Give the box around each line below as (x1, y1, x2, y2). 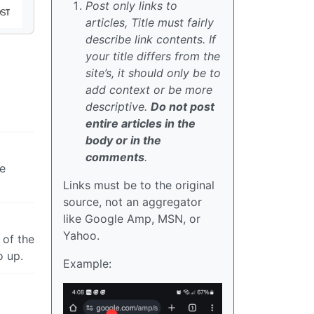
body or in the (86, 133, 161, 147)
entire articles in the (86, 116, 196, 130)
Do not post (151, 100, 214, 114)
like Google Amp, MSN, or (63, 212, 200, 226)
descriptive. (86, 100, 151, 114)
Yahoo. (63, 228, 100, 243)
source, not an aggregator (63, 195, 202, 209)
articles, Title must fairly (86, 15, 214, 29)
